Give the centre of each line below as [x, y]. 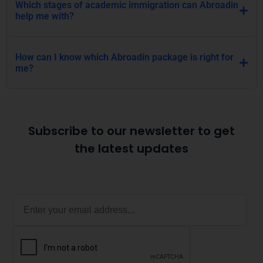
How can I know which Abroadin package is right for [124, 57]
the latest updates [131, 149]
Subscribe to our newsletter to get [131, 131]
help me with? [45, 16]
